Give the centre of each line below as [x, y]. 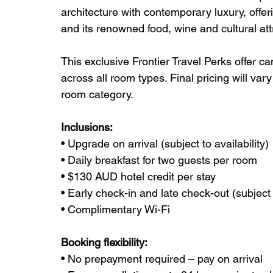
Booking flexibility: [104, 243]
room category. [97, 94]
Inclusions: [87, 127]
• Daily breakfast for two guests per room [159, 160]
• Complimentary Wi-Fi [115, 210]
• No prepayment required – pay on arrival [162, 259]
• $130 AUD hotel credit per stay [138, 177]
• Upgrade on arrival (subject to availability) [165, 144]
